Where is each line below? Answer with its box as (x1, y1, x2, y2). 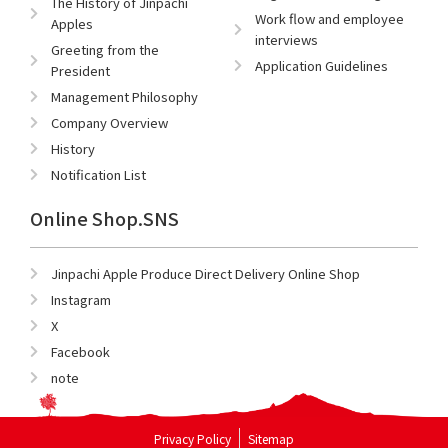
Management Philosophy (51, 87, 199, 107)
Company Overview (51, 113, 169, 133)
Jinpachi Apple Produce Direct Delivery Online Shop (51, 264, 361, 284)
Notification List (51, 165, 147, 185)
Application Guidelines (255, 56, 389, 76)
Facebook (51, 342, 111, 362)
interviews (255, 30, 319, 50)
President (51, 61, 111, 81)
